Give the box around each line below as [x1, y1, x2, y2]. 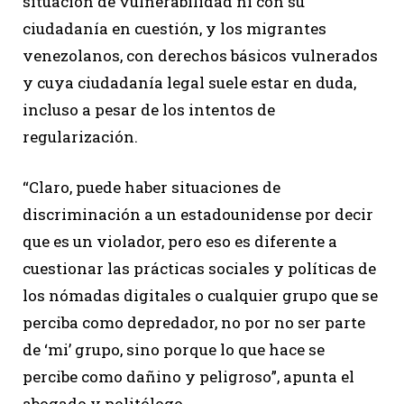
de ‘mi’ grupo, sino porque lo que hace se [23, 339, 325, 361]
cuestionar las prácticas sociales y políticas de [23, 258, 376, 280]
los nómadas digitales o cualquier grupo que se [23, 285, 378, 307]
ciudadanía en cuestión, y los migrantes [23, 18, 326, 40]
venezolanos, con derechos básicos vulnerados [23, 45, 378, 67]
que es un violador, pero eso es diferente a [23, 231, 337, 252]
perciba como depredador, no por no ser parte [23, 312, 365, 334]
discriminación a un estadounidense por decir [23, 204, 373, 225]
